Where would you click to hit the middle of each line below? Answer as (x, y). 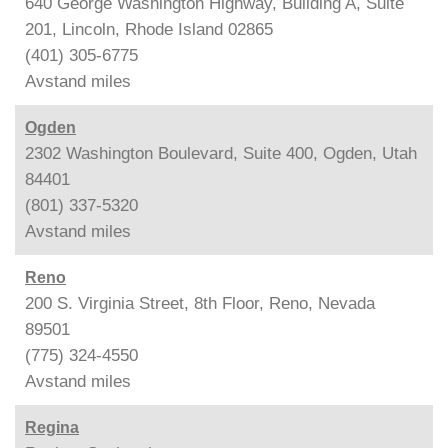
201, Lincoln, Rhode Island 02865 (149, 29)
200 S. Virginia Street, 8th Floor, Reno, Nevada (200, 303)
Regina (52, 427)
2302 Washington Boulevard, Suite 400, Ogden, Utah (221, 153)
